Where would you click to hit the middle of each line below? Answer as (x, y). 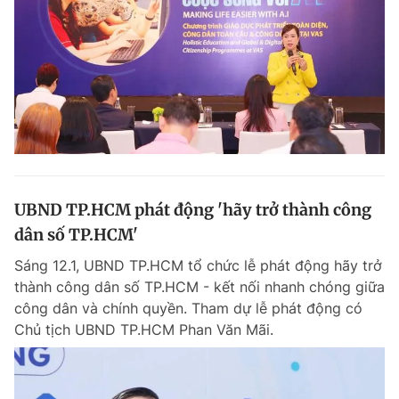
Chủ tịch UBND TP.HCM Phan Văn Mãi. (144, 330)
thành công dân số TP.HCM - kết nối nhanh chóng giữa (199, 287)
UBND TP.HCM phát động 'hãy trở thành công (193, 210)
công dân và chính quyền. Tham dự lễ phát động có (188, 309)
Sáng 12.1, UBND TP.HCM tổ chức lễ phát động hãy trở (198, 266)
